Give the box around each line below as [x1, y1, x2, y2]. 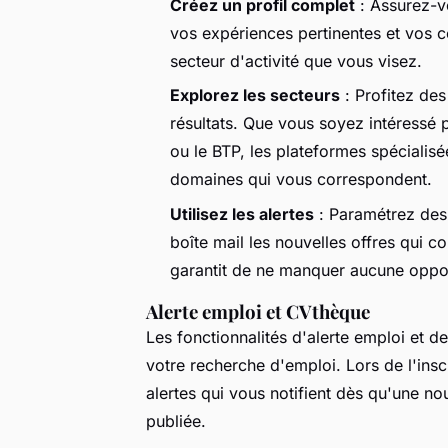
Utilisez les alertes [170, 203, 314, 224]
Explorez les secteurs [170, 85, 340, 106]
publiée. [146, 410, 206, 431]
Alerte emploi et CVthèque [146, 298, 370, 324]
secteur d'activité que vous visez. [170, 50, 422, 71]
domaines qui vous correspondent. [170, 169, 432, 190]
